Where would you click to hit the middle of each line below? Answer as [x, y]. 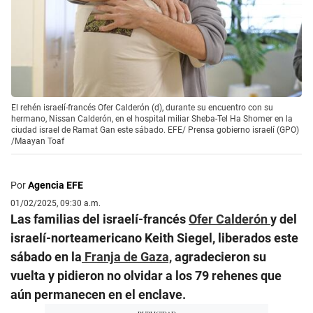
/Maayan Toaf [38, 141]
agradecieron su [219, 256]
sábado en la [46, 256]
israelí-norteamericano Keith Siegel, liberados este [154, 238]
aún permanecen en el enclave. [98, 294]
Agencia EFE [56, 185]
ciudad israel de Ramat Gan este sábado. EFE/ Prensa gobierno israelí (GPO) [155, 130]
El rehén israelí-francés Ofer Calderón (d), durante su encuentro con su [142, 107]
